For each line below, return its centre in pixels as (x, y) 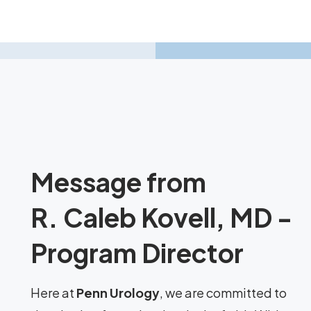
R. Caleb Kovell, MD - (161, 217)
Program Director (137, 253)
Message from (118, 182)
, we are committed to (223, 293)
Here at (53, 293)
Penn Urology (118, 293)
